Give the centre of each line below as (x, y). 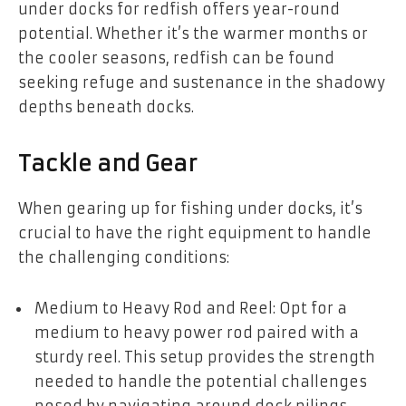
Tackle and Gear (107, 164)
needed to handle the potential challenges (201, 381)
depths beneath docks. (106, 106)
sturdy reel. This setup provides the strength (205, 357)
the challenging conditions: (124, 258)
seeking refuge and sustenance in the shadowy (202, 82)
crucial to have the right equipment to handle (195, 233)
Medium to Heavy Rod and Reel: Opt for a (191, 308)
